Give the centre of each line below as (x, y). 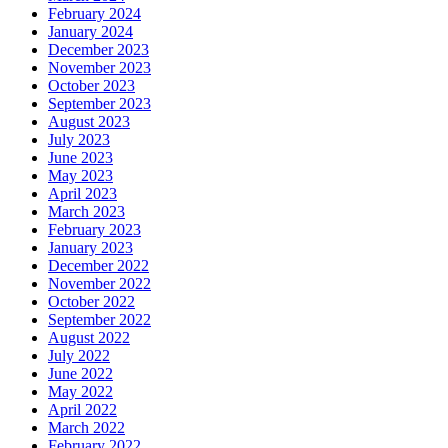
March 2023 (86, 211)
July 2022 (79, 355)
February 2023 (94, 229)
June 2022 (80, 373)
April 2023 (82, 193)
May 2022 (80, 391)
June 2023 (80, 157)
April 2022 (82, 409)
